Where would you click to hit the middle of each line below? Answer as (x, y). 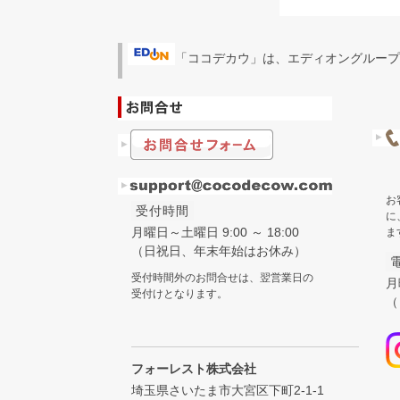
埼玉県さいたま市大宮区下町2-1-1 (228, 391)
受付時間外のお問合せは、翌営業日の (222, 278)
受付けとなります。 (179, 294)
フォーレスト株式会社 (194, 369)
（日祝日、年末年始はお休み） (219, 251)
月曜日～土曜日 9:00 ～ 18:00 (215, 233)
